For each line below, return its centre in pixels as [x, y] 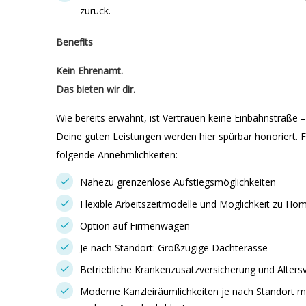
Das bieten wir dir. [96, 89]
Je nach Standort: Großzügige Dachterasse [174, 248]
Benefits [74, 42]
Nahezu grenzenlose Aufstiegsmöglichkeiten [178, 182]
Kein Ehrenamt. [89, 71]
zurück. [95, 11]
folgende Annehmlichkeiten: [117, 155]
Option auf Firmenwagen [135, 226]
